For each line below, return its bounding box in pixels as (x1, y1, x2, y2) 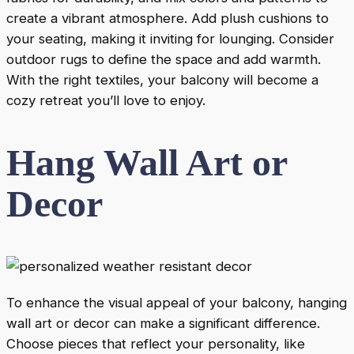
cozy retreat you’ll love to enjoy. (6, 92, 205, 109)
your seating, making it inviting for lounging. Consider (6, 31, 334, 47)
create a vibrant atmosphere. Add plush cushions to (6, 10, 329, 27)
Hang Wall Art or (6, 141, 287, 184)
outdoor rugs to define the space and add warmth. (6, 51, 321, 68)
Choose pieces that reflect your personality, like (6, 335, 305, 352)
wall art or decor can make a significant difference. (6, 314, 320, 331)
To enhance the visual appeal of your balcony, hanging (6, 294, 347, 311)
